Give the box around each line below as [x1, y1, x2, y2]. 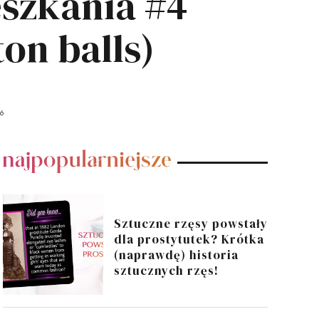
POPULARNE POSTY [33, 149, 140, 164]
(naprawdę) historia [113, 246, 239, 263]
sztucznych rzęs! [113, 261, 219, 279]
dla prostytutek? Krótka [113, 230, 264, 248]
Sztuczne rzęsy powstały [113, 214, 268, 232]
